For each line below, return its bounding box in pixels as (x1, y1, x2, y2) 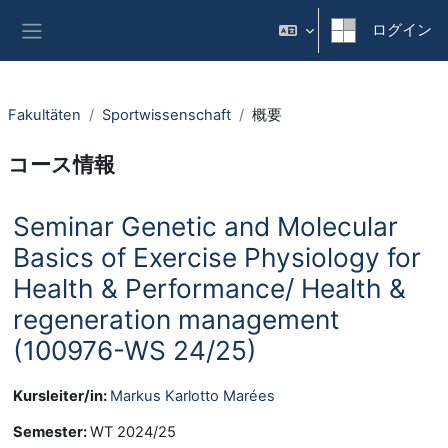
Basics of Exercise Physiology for (13, 241, 421, 273)
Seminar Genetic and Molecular (13, 210, 398, 242)
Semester (13, 422, 83, 441)
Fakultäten (8, 106, 81, 125)
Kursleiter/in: (13, 386, 110, 405)
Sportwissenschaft (102, 106, 231, 125)
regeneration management (13, 303, 340, 335)
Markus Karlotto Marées (110, 386, 275, 405)
